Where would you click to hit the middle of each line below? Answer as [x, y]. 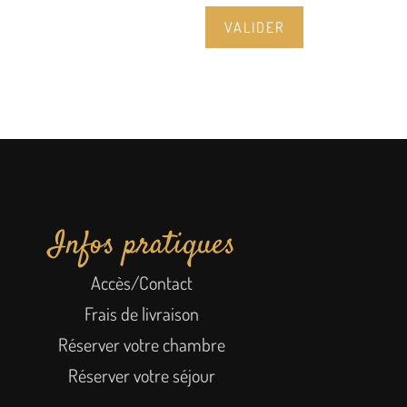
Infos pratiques [142, 245]
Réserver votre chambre [142, 344]
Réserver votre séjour [142, 375]
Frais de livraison [142, 313]
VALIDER [254, 27]
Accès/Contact [142, 283]
